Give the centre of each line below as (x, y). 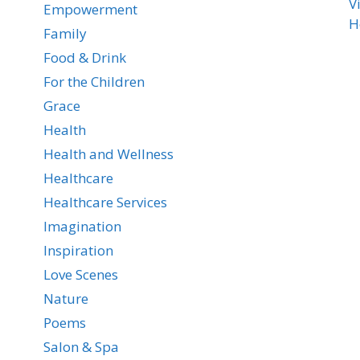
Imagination (82, 226)
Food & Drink (84, 57)
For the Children (94, 81)
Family (65, 33)
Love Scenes (80, 274)
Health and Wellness (108, 153)
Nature (65, 298)
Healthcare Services (105, 202)
